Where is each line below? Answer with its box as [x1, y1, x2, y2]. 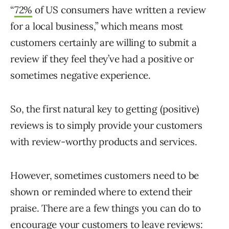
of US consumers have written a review [32, 4, 206, 16]
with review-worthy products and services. [10, 135, 197, 148]
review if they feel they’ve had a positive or [10, 53, 194, 65]
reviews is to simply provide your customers [10, 119, 202, 132]
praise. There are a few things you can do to [10, 202, 201, 215]
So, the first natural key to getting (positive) [10, 103, 199, 116]
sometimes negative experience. [10, 69, 151, 82]
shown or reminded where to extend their [10, 186, 193, 198]
